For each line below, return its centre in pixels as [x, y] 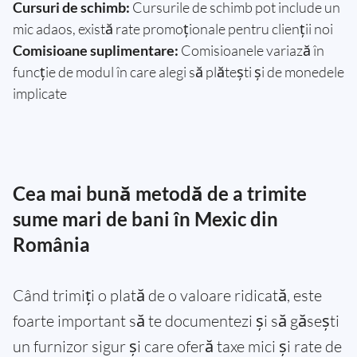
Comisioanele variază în [251, 51]
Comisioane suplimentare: [96, 51]
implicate [40, 94]
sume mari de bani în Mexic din [145, 219]
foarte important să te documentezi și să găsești [176, 321]
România [51, 245]
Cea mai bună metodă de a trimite [160, 194]
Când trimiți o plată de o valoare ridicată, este [167, 296]
